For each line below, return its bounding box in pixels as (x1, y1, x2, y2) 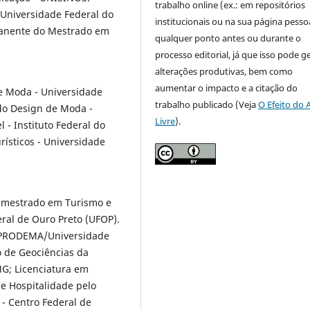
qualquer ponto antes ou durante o (155, 31, 302, 44)
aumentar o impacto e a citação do (155, 81, 298, 94)
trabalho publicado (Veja (155, 98, 259, 111)
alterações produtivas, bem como (155, 64, 293, 77)
